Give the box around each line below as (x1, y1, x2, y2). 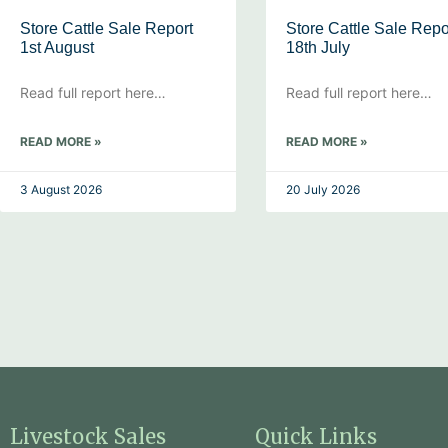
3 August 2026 (20, 182, 102, 197)
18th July (286, 39, 350, 56)
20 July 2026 (286, 182, 360, 197)
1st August (20, 39, 94, 56)
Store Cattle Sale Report (20, 20, 193, 37)
